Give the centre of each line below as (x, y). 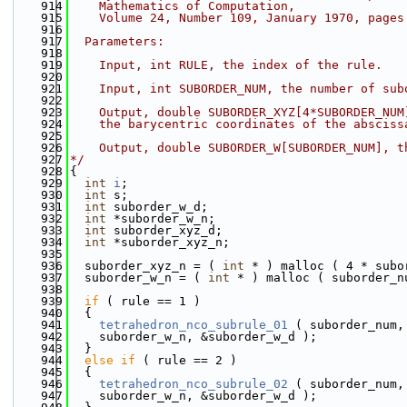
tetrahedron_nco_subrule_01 (194, 325)
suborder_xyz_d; (164, 230)
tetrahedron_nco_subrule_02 (194, 384)
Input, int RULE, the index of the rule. (226, 65)
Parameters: (117, 41)
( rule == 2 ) (186, 360)
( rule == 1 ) (150, 301)
